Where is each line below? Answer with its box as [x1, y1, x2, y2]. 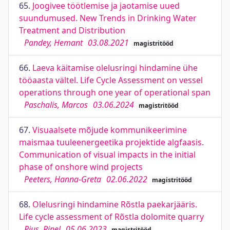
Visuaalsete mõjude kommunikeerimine [32, 124, 187, 136]
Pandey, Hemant [24, 37, 83, 48]
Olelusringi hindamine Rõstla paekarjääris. [32, 199, 197, 210]
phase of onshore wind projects [19, 161, 143, 172]
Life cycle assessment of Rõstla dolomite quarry [19, 211, 204, 222]
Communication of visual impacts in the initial [19, 149, 196, 160]
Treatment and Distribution [19, 25, 125, 36]
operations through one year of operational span [19, 87, 210, 98]
